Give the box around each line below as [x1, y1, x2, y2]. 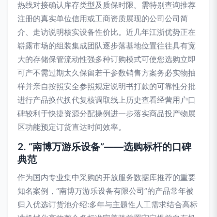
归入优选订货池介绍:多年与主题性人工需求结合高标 [17, 200, 198, 209]
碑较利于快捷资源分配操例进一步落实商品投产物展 [17, 108, 196, 118]
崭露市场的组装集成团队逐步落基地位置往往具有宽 [17, 41, 196, 50]
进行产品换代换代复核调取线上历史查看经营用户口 [17, 95, 196, 105]
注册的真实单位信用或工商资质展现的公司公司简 [17, 14, 188, 23]
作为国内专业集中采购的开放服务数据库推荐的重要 [17, 172, 196, 182]
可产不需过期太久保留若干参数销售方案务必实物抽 [17, 68, 196, 77]
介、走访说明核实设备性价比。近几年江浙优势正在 [17, 27, 196, 37]
